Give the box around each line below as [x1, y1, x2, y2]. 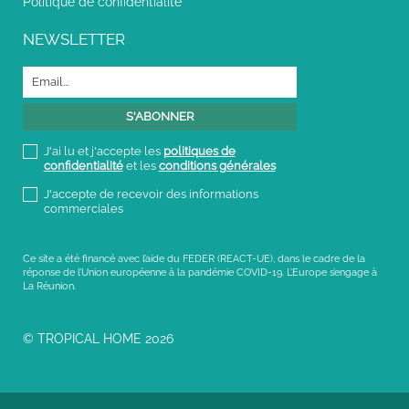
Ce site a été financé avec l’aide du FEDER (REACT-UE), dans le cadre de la [23, 252, 365, 265]
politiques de [163, 143, 236, 158]
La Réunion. [23, 279, 76, 292]
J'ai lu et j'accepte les [43, 143, 163, 158]
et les [122, 158, 159, 173]
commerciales [43, 201, 123, 215]
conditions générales [158, 158, 276, 173]
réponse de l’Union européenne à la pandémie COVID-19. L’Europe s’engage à [23, 266, 377, 278]
